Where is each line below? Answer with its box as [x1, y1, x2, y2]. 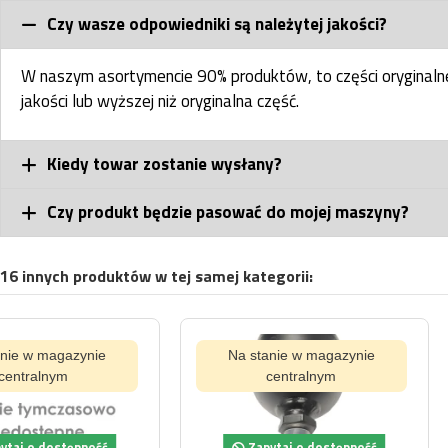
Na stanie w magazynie [57, 347, 205, 364]
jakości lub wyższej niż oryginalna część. [21, 88, 299, 115]
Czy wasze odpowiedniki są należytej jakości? [46, 11, 387, 38]
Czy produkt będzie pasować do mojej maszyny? [46, 199, 409, 226]
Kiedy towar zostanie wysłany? [46, 151, 282, 178]
